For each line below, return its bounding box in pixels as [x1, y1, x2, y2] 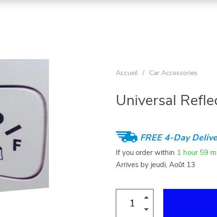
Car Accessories [149, 70, 198, 77]
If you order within [116, 149, 177, 156]
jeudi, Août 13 [151, 161, 195, 169]
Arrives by [116, 161, 151, 169]
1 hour [177, 149, 198, 156]
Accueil [116, 70, 138, 77]
